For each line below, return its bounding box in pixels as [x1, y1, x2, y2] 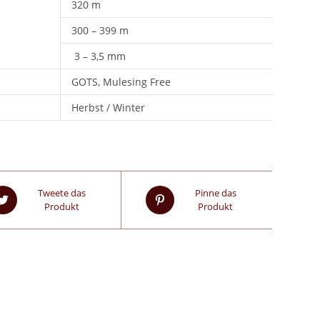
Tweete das [37, 186, 86, 199]
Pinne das [194, 186, 236, 199]
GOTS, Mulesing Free [71, 75, 171, 89]
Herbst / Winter [71, 101, 145, 114]
